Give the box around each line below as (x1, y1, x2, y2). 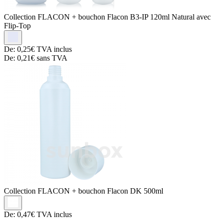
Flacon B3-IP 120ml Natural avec (107, 12, 211, 21)
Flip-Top (4, 21, 31, 30)
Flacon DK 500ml (107, 186, 163, 195)
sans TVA (35, 53, 67, 62)
